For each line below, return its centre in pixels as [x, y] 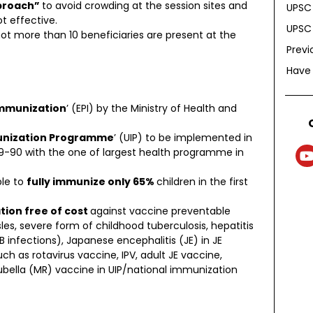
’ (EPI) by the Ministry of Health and [152, 108]
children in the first [202, 182]
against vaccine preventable [160, 211]
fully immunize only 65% [92, 182]
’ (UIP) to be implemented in [183, 138]
